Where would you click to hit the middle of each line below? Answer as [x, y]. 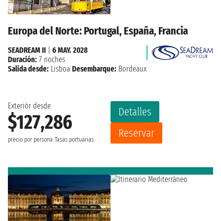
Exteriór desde [29, 106]
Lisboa [60, 69]
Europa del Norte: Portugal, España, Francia [98, 31]
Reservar [136, 133]
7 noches [51, 60]
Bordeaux [131, 69]
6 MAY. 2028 [70, 50]
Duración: [22, 60]
